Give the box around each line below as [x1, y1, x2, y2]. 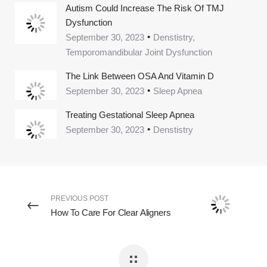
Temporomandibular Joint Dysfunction [66, 47, 212, 58]
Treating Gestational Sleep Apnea [66, 110, 194, 120]
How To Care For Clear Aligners [51, 207, 171, 218]
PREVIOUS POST [51, 194, 108, 203]
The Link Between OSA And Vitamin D [66, 71, 214, 82]
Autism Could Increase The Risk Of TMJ [66, 3, 224, 14]
